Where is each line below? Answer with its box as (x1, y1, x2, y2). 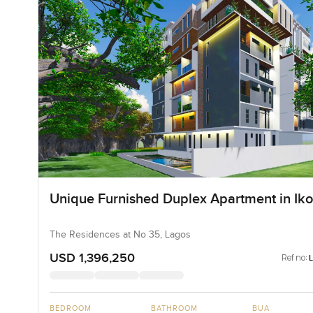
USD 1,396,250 (49, 251, 135, 266)
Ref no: (282, 252, 308, 264)
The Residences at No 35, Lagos (49, 229, 191, 241)
